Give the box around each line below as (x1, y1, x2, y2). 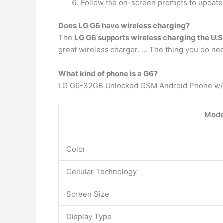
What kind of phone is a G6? (58, 69, 158, 78)
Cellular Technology (66, 167, 137, 176)
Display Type (66, 212, 111, 221)
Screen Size (66, 189, 109, 199)
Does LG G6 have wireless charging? (58, 21, 190, 30)
